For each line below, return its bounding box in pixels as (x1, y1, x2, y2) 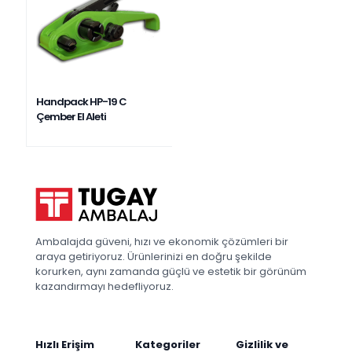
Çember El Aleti (36, 109, 106, 124)
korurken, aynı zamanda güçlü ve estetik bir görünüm (35, 264, 306, 280)
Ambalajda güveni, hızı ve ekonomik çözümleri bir (35, 234, 288, 250)
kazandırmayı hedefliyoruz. (35, 279, 174, 295)
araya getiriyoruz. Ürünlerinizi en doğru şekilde (35, 249, 272, 265)
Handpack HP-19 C (36, 94, 126, 109)
